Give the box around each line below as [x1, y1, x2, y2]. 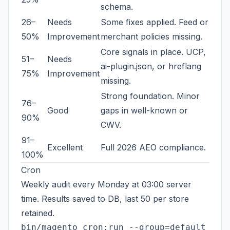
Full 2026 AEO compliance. [101, 142, 206, 152]
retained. [21, 208, 54, 218]
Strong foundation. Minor [101, 91, 200, 101]
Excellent [47, 142, 83, 152]
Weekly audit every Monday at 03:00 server [21, 179, 191, 189]
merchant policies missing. [101, 31, 202, 42]
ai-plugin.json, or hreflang [101, 61, 201, 71]
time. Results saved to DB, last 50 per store [21, 194, 189, 204]
